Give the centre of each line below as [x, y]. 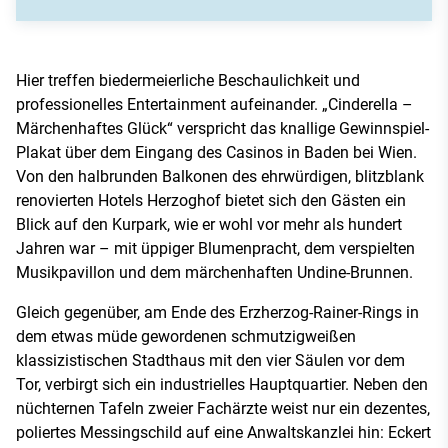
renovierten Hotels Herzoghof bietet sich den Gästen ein [211, 201]
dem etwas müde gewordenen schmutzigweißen [186, 337]
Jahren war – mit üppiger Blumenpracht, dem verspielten [215, 249]
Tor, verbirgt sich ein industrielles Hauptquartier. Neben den [222, 385]
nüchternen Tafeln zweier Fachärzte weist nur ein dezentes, [223, 409]
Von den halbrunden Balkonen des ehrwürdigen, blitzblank [220, 177]
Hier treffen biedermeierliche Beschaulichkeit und [188, 81]
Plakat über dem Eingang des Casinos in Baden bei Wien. [216, 153]
